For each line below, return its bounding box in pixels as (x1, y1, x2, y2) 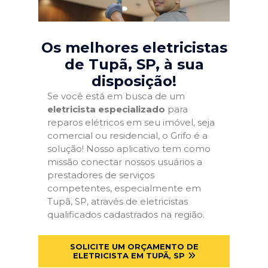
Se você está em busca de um (47, 90, 185, 102)
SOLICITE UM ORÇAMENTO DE (69, 241, 199, 251)
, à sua (155, 56, 204, 73)
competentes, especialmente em (47, 182, 201, 194)
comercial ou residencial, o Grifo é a (47, 130, 208, 141)
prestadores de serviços (47, 169, 154, 181)
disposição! (92, 72, 176, 90)
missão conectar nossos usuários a (47, 156, 202, 167)
